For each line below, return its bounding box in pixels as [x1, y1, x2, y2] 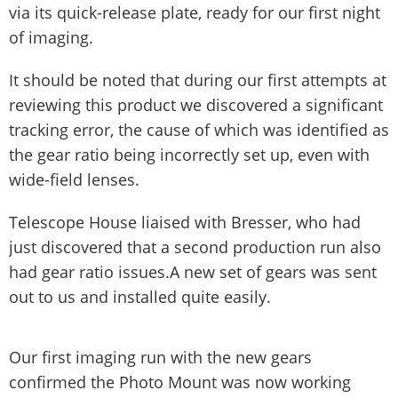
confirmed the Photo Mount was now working [9, 371, 351, 393]
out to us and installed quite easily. [9, 286, 271, 307]
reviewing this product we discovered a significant [9, 94, 383, 115]
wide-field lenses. [9, 169, 139, 190]
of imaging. [9, 27, 93, 48]
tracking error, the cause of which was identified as [9, 119, 389, 140]
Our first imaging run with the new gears [9, 346, 312, 368]
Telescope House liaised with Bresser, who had [9, 211, 361, 233]
